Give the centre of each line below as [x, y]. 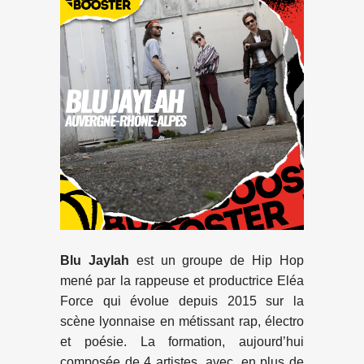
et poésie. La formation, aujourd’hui [182, 342]
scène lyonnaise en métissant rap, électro [182, 321]
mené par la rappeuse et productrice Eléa [182, 281]
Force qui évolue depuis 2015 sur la [182, 301]
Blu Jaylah [95, 260]
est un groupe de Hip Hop [217, 260]
